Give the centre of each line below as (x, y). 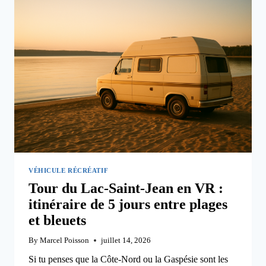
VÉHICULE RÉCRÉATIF (69, 170)
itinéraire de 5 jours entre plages (128, 205)
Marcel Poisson (65, 240)
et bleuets (57, 221)
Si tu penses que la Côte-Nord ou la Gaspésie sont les (128, 259)
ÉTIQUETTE (103, 16)
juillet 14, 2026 (126, 240)
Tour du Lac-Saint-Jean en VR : (126, 189)
